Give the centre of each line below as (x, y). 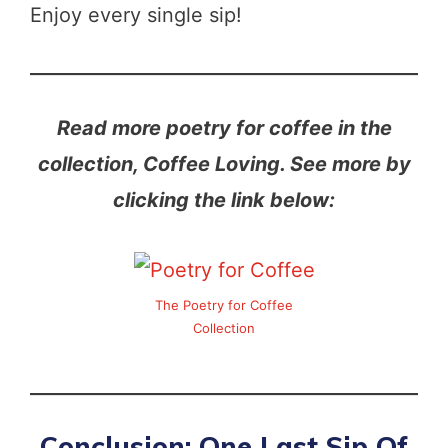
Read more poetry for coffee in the (224, 127)
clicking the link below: (224, 199)
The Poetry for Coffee (224, 305)
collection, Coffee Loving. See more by (224, 163)
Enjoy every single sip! (136, 14)
